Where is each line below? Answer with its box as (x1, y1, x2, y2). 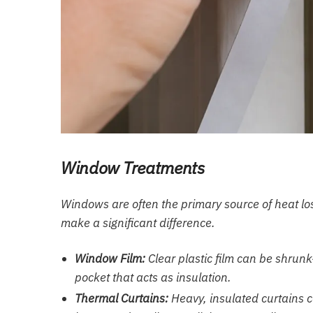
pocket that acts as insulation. (75, 270, 231, 286)
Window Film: (75, 251, 145, 267)
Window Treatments (61, 156, 205, 180)
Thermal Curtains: (75, 291, 168, 307)
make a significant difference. (61, 215, 215, 231)
